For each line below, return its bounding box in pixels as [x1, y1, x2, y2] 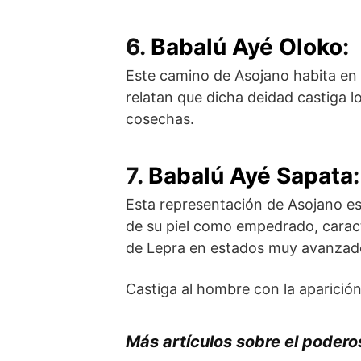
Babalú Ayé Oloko [151, 33, 342, 61]
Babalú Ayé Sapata [148, 162, 353, 190]
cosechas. [126, 110, 194, 128]
